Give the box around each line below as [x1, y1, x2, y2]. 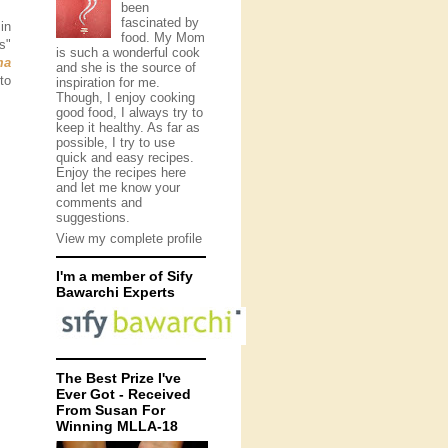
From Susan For [56, 402, 165, 418]
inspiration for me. [56, 74, 160, 90]
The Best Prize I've [56, 370, 181, 386]
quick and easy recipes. [56, 149, 194, 165]
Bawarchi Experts [56, 284, 175, 300]
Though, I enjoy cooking [56, 89, 195, 105]
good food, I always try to [56, 104, 203, 120]
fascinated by [120, 14, 199, 30]
